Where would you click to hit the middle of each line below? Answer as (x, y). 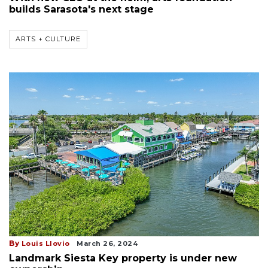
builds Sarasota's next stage (81, 9)
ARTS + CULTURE (48, 39)
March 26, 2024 (107, 244)
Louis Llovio (45, 244)
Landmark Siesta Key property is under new (123, 258)
